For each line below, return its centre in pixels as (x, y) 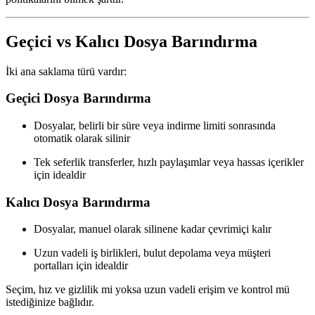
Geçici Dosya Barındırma (78, 98)
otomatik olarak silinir (82, 138)
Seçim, (22, 290)
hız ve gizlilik (69, 290)
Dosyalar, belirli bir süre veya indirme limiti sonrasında (155, 125)
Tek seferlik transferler (83, 162)
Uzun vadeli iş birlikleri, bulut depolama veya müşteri (152, 253)
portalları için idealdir (81, 266)
